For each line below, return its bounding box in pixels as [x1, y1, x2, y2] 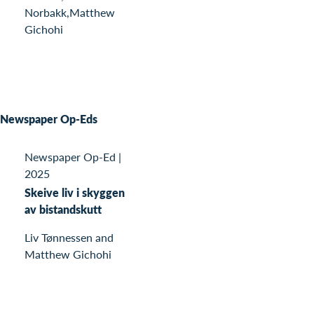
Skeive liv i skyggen [25, 184, 125, 201]
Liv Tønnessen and [25, 229, 114, 246]
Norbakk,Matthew [25, 4, 115, 21]
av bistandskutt [25, 201, 102, 218]
